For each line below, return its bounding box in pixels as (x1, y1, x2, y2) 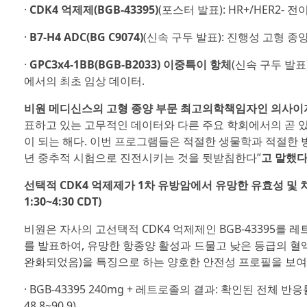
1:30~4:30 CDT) (23, 194, 101, 209)
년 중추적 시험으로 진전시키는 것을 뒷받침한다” (23, 150, 261, 165)
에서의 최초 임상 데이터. (23, 73, 145, 88)
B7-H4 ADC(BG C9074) (29, 29, 143, 45)
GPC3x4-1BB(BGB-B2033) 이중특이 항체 (29, 57, 232, 72)
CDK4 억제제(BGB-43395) (29, 2, 158, 17)
